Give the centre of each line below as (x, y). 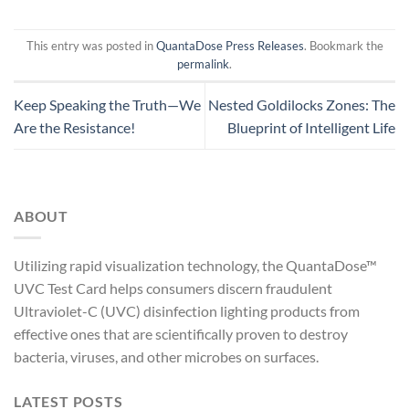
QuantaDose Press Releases (230, 45)
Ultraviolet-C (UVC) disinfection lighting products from (187, 311)
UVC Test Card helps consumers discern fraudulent (173, 288)
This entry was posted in (91, 45)
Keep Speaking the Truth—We (107, 104)
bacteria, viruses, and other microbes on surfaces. (166, 357)
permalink (203, 63)
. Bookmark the (343, 45)
